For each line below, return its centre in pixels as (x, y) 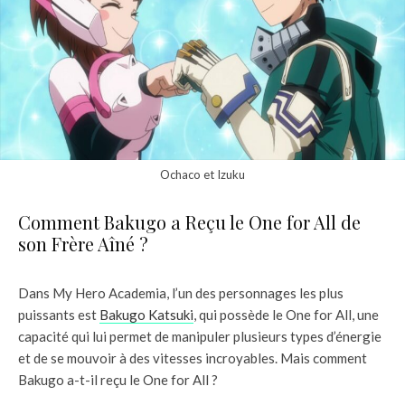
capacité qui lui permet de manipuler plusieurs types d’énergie (200, 337)
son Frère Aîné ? (83, 244)
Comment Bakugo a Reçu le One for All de (189, 222)
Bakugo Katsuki (146, 315)
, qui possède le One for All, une (286, 315)
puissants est (59, 315)
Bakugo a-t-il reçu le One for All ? (118, 380)
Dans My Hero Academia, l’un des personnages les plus (181, 293)
